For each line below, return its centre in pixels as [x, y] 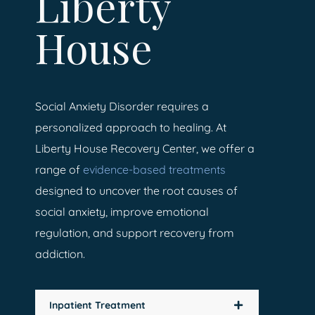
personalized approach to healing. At [131, 127]
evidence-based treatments [154, 169]
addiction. [60, 253]
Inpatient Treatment [97, 305]
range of [59, 169]
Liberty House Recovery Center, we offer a [145, 148]
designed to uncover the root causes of [136, 190]
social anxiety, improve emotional [122, 211]
